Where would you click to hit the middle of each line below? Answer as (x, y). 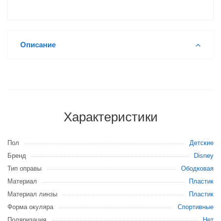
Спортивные (196, 207)
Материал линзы (32, 194)
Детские (202, 143)
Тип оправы (24, 168)
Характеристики (110, 117)
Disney (204, 156)
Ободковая (197, 168)
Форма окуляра (30, 207)
